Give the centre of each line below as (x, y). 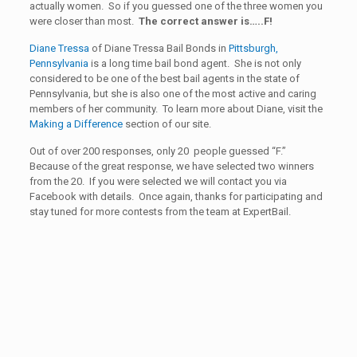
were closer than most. (82, 21)
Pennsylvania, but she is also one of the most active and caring (173, 94)
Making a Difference (77, 124)
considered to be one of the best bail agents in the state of (164, 78)
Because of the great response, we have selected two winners (171, 166)
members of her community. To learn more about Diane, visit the (176, 109)
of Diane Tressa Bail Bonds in (159, 48)
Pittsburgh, (253, 48)
